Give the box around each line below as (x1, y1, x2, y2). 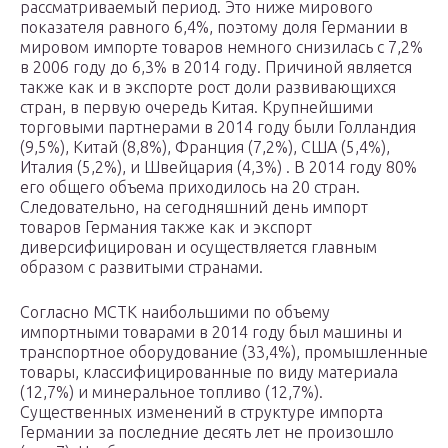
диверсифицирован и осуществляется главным (20, 238, 377, 257)
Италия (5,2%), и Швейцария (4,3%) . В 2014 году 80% (20, 158, 417, 177)
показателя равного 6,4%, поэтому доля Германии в (20, 18, 408, 37)
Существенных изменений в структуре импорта (20, 403, 383, 422)
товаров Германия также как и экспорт (20, 218, 312, 237)
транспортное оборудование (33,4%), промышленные (20, 343, 428, 362)
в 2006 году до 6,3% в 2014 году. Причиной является (20, 58, 412, 77)
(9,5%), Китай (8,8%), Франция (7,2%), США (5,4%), (20, 138, 390, 157)
